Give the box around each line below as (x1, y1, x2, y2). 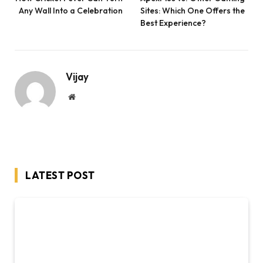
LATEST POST (25, 168, 95, 181)
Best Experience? (140, 17, 206, 28)
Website (75, 92, 101, 100)
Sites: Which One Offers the (140, 5, 245, 16)
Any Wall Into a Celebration (19, 5, 123, 16)
